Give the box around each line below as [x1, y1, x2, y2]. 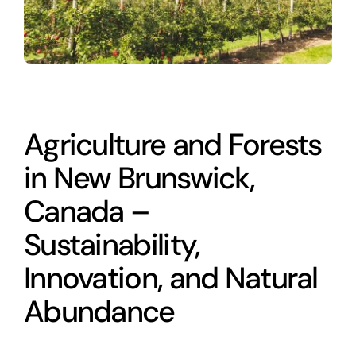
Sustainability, [23, 225, 200, 265]
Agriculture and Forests [23, 125, 322, 165]
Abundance [23, 292, 175, 332]
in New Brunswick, [23, 158, 255, 199]
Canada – [23, 192, 150, 232]
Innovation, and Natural [23, 258, 318, 299]
